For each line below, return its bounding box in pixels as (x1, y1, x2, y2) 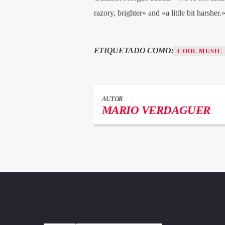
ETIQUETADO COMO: (93, 46, 174, 55)
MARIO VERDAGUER (101, 103, 210, 117)
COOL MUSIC (177, 47, 223, 55)
